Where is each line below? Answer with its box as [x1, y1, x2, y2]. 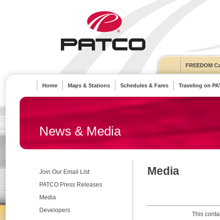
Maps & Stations [68, 82, 110, 88]
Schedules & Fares [120, 82, 168, 88]
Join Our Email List [39, 168, 89, 175]
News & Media [39, 124, 121, 138]
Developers [39, 207, 70, 214]
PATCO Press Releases [39, 181, 102, 188]
